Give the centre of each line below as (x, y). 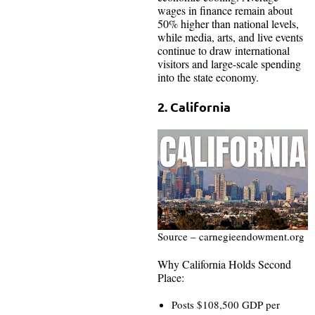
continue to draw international (224, 51)
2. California (194, 107)
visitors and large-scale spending (229, 64)
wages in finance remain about (225, 11)
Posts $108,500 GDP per (226, 304)
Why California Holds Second (224, 264)
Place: (171, 277)
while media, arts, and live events (230, 37)
